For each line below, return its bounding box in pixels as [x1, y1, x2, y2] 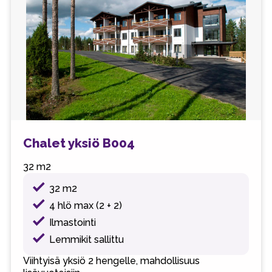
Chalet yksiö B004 [22, 135, 135, 151]
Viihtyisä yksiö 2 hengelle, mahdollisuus [22, 255, 200, 267]
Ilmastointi [49, 216, 97, 228]
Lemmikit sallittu [49, 234, 124, 245]
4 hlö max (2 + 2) [49, 199, 123, 211]
